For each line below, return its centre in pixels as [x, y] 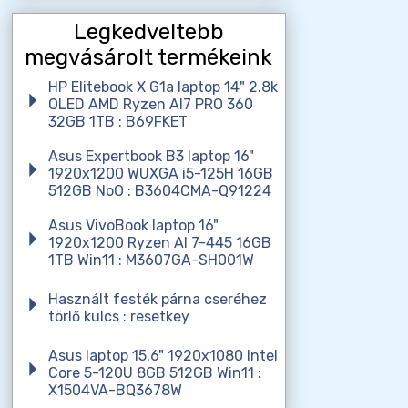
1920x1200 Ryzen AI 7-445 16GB [159, 242]
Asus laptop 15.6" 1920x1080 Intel [163, 355]
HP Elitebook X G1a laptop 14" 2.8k [163, 87]
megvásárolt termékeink [149, 57]
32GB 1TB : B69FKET [117, 121]
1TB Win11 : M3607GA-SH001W [151, 260]
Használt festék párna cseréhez [157, 299]
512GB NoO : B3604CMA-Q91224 [159, 190]
